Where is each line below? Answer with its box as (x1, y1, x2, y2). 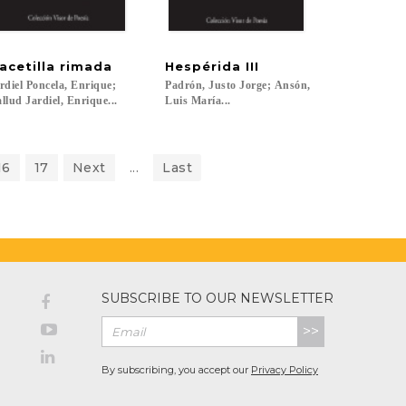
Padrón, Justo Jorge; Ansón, (165, 79, 314, 92)
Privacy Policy (251, 363, 318, 376)
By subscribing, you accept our (101, 363, 251, 376)
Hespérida (165, 59, 242, 73)
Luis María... (165, 94, 231, 107)
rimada (59, 59, 112, 73)
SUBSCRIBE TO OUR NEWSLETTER (101, 290, 333, 306)
